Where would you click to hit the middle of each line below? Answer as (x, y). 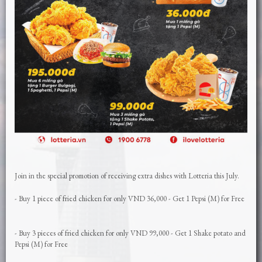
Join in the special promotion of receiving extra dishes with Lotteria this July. (127, 175)
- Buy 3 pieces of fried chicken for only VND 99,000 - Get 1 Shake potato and (130, 233)
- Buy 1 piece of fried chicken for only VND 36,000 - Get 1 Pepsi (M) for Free (130, 199)
